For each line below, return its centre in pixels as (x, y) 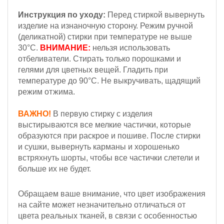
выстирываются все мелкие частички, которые (104, 125)
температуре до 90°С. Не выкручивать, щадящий (109, 81)
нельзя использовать (130, 48)
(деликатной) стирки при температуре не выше (105, 37)
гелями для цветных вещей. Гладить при (93, 70)
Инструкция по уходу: (62, 15)
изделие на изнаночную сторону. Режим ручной (105, 26)
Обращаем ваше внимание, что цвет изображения (112, 194)
